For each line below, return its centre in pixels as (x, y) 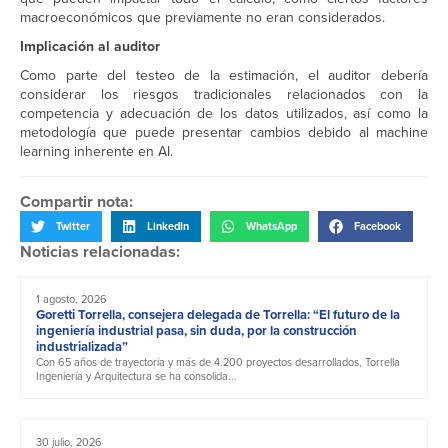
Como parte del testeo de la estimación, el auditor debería (224, 76)
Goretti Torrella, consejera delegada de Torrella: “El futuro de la (218, 314)
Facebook (377, 226)
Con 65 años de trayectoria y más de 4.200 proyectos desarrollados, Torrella (218, 361)
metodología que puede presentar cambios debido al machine (224, 133)
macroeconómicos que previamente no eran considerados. (202, 18)
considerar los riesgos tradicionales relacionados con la (224, 95)
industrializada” (82, 346)
